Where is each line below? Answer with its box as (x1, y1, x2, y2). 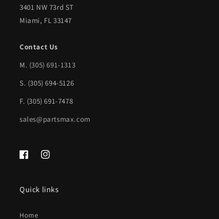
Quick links (20, 184, 59, 195)
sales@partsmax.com (20, 114, 90, 124)
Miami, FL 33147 (20, 16, 72, 25)
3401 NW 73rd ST (20, 2, 74, 12)
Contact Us (20, 42, 58, 52)
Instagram (41, 155, 73, 164)
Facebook (19, 155, 50, 164)
